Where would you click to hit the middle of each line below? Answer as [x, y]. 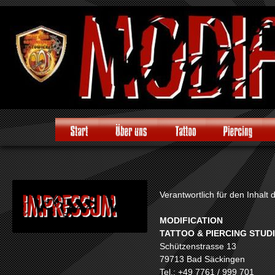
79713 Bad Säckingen [202, 259]
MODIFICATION [191, 220]
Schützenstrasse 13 [198, 246]
